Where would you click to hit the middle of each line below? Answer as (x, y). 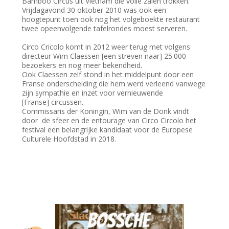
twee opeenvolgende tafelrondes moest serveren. (105, 28)
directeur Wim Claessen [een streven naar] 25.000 (104, 56)
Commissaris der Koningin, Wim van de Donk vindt (107, 111)
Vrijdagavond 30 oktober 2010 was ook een (94, 10)
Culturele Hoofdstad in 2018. (69, 139)
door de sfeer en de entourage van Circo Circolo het (109, 120)
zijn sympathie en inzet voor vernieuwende (93, 93)
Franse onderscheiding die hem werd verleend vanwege (114, 83)
